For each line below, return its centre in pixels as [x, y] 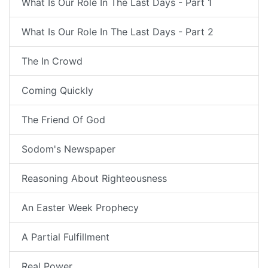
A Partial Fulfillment [66, 237]
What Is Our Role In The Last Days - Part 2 [118, 32]
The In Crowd [52, 61]
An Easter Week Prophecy [80, 208]
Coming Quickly [57, 91]
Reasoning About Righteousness [94, 179]
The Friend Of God [63, 120]
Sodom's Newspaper [68, 149]
